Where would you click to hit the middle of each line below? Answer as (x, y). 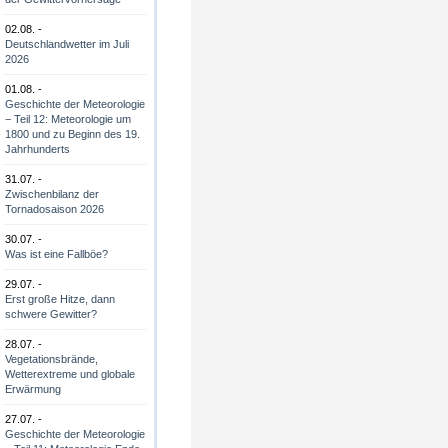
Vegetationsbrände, (51, 359)
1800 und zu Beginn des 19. (72, 134)
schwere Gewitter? (51, 314)
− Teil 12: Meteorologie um (68, 119)
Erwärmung (33, 389)
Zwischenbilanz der (52, 194)
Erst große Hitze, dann (60, 299)
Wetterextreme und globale (70, 374)
